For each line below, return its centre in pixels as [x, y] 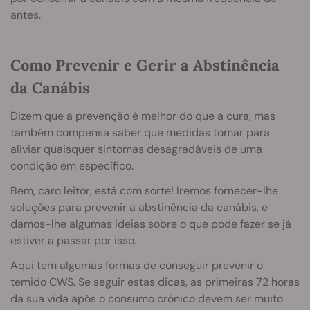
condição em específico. [72, 166]
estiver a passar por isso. [73, 241]
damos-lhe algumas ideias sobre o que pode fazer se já [151, 224]
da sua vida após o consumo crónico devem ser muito [147, 299]
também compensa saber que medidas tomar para [140, 133]
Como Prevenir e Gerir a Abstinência [145, 65]
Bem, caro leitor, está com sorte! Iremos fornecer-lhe [144, 191]
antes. [26, 15]
